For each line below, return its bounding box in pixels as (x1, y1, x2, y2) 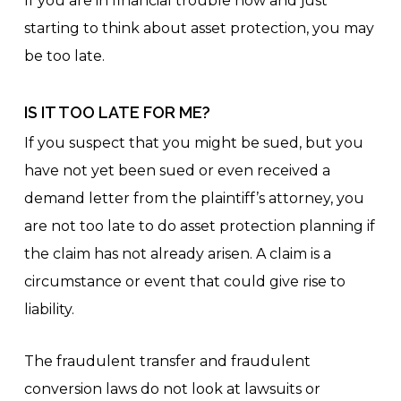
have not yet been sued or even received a (23, 162, 330, 179)
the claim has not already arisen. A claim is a (23, 245, 331, 262)
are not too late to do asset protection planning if (23, 218, 375, 235)
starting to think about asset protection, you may (23, 20, 374, 37)
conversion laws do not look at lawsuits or (23, 380, 320, 397)
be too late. (23, 47, 105, 64)
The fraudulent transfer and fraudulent (23, 353, 311, 370)
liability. (23, 301, 74, 318)
